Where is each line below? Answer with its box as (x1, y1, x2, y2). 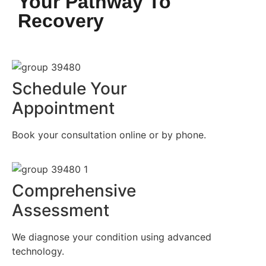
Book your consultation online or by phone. (12, 128, 206, 141)
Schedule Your (12, 78, 127, 99)
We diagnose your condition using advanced (12, 231, 211, 243)
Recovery (18, 9, 104, 31)
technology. (12, 245, 64, 258)
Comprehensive (12, 180, 136, 201)
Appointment (12, 97, 115, 118)
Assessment (12, 200, 109, 221)
